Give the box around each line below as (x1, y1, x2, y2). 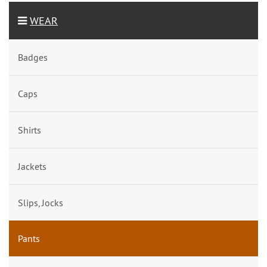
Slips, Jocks (18, 197, 63, 209)
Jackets (18, 160, 46, 172)
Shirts (18, 124, 41, 136)
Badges (18, 51, 48, 63)
